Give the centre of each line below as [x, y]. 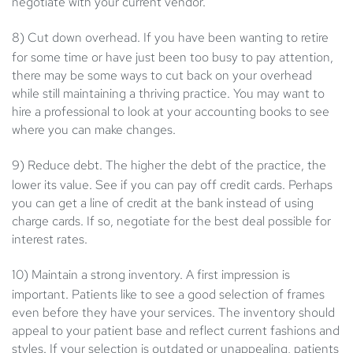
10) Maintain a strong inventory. [97, 275]
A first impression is [236, 275]
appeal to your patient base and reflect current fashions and [176, 331]
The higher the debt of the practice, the [216, 165]
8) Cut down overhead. [78, 38]
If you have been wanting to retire [236, 38]
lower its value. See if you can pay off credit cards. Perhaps [172, 185]
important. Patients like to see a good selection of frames [168, 295]
